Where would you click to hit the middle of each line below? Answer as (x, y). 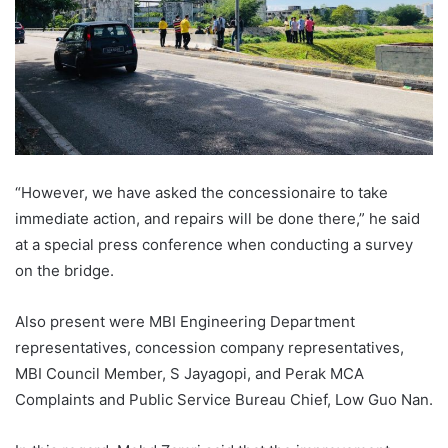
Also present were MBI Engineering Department (185, 322)
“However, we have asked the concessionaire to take (201, 193)
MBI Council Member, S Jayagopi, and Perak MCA (189, 374)
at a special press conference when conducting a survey (214, 245)
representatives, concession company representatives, (209, 348)
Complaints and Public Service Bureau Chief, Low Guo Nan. (224, 400)
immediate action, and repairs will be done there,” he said (217, 219)
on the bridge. (64, 271)
